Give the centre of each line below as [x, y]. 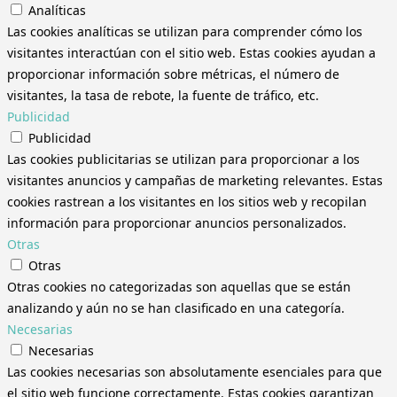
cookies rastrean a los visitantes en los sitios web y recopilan [187, 201]
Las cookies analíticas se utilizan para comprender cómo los [185, 31]
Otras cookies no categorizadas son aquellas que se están [179, 286]
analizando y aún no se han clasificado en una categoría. [176, 307]
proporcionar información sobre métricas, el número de [173, 74]
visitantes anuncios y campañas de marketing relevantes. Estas [195, 180]
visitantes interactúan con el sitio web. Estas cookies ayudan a [191, 52]
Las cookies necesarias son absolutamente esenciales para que [195, 371]
